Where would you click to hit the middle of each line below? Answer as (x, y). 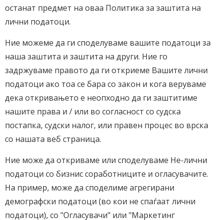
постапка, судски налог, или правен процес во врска (107, 125)
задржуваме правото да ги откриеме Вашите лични (106, 70)
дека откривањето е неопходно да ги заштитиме (101, 98)
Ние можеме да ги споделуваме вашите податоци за (108, 43)
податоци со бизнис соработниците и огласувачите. (107, 174)
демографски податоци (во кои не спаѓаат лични (100, 201)
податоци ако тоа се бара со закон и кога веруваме (106, 84)
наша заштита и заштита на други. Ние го (86, 56)
